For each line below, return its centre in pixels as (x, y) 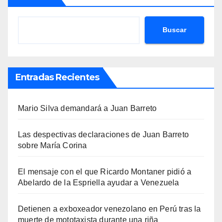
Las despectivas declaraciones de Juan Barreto (104, 134)
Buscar (174, 30)
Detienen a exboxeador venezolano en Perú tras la (110, 209)
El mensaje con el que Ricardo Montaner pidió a (105, 171)
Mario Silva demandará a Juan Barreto (87, 108)
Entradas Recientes (57, 77)
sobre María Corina (53, 145)
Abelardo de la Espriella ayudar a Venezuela (99, 182)
